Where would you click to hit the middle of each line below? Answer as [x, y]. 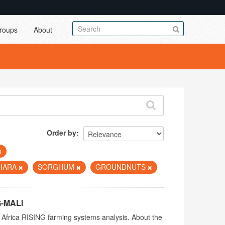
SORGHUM [57, 167]
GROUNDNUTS [122, 167]
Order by [62, 132]
